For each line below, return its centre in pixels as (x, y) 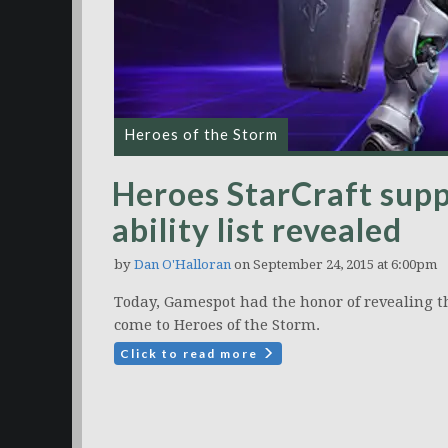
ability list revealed (257, 229)
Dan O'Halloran (182, 264)
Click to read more (191, 353)
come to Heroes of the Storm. (217, 325)
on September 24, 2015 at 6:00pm (334, 264)
